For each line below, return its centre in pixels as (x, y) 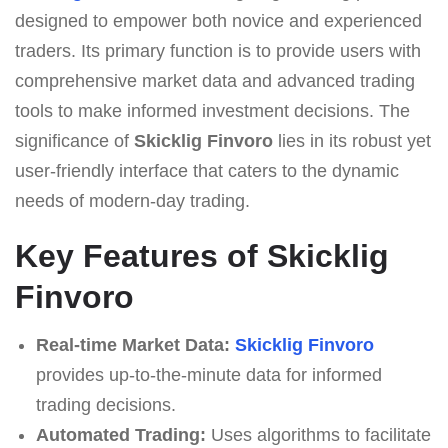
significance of (74, 140)
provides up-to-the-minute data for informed (208, 374)
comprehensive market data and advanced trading (215, 80)
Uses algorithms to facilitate (318, 434)
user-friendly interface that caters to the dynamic (207, 170)
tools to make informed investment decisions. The (212, 110)
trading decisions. (105, 404)
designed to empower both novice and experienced (218, 20)
